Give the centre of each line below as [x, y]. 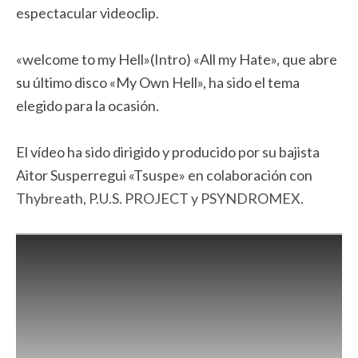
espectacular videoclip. [88, 13]
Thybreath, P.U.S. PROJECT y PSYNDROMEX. [160, 198]
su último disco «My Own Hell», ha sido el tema [158, 82]
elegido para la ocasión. [88, 105]
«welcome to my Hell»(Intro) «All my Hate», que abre [177, 59]
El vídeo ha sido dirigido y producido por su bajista [168, 152]
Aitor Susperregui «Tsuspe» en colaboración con [164, 175]
